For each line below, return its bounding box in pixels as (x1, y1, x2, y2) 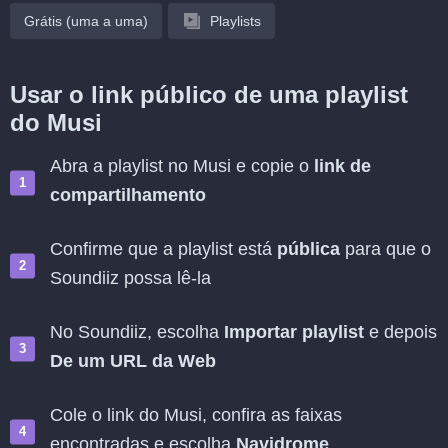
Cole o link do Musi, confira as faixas (50, 405, 342, 425)
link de (314, 156, 371, 176)
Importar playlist (224, 322, 364, 342)
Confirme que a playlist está (50, 239, 277, 259)
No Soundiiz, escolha (50, 322, 224, 342)
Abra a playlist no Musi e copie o (50, 156, 314, 176)
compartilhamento (50, 185, 206, 205)
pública (277, 239, 340, 259)
